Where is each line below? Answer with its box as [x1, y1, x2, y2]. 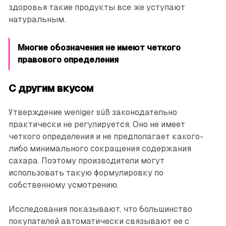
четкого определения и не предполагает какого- [8, 131, 203, 141]
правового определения [17, 54, 119, 65]
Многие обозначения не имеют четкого [17, 42, 181, 52]
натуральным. [8, 14, 66, 24]
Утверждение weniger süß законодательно [8, 107, 177, 117]
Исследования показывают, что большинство [8, 204, 192, 214]
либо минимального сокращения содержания [8, 143, 191, 153]
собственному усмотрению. [8, 180, 119, 190]
